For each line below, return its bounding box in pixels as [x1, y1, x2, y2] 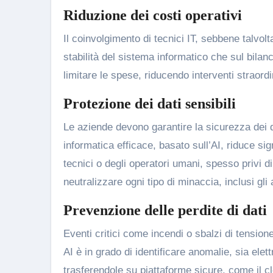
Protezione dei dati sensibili [63, 96, 236, 112]
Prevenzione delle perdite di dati [63, 202, 267, 218]
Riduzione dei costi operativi [63, 7, 242, 23]
